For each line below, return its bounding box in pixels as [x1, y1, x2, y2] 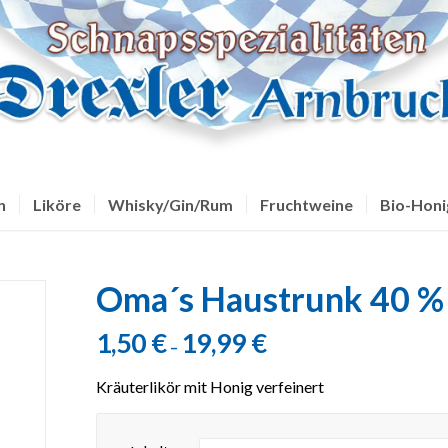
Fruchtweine [260, 195, 354, 214]
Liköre [33, 195, 82, 214]
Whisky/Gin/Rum [108, 195, 234, 214]
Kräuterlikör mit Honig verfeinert [95, 376, 324, 396]
